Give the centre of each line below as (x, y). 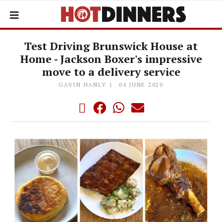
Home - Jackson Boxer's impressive (111, 59)
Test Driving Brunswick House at (111, 46)
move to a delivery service (111, 72)
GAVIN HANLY (83, 84)
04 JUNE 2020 (141, 84)
